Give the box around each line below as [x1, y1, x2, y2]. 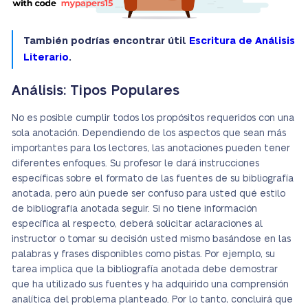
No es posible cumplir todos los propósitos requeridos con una [12, 113, 294, 124]
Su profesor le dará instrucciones [107, 159, 259, 169]
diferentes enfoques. [12, 159, 107, 169]
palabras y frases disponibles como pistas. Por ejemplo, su [12, 250, 275, 260]
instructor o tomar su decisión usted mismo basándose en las [12, 234, 291, 245]
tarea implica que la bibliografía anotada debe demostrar [12, 265, 278, 275]
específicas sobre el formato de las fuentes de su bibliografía [12, 174, 294, 184]
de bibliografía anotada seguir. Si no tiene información [12, 204, 257, 214]
